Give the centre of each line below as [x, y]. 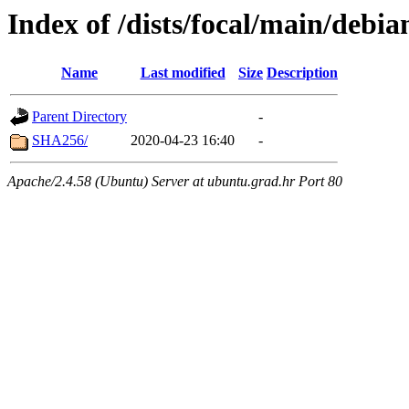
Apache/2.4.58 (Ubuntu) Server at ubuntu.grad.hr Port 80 [175, 182]
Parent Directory [79, 117]
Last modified [183, 73]
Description [302, 73]
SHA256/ [60, 141]
